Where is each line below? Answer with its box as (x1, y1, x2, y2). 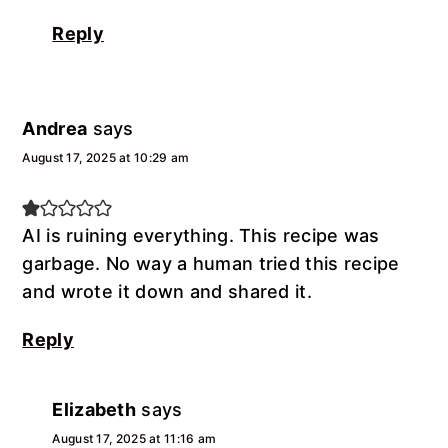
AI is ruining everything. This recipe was (22, 224, 380, 246)
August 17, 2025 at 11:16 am (52, 430, 217, 446)
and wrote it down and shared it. (22, 280, 312, 302)
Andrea (22, 117, 88, 139)
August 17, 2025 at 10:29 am (22, 149, 190, 165)
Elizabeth (52, 398, 137, 420)
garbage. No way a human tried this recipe (22, 252, 400, 274)
